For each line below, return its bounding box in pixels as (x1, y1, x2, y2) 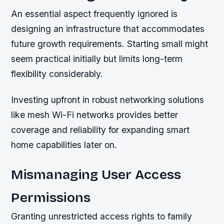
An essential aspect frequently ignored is (11, 8, 178, 19)
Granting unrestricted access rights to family (11, 210, 192, 221)
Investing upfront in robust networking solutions (11, 94, 204, 105)
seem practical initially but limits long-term (11, 53, 183, 64)
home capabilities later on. (11, 139, 117, 150)
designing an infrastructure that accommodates (11, 23, 205, 34)
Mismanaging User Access (11, 166, 181, 182)
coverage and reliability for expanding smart (11, 124, 190, 135)
